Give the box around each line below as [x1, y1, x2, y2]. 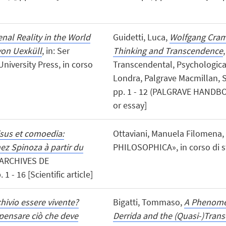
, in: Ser [41, 45, 70, 57]
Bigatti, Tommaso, [112, 196, 184, 208]
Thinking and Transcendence [112, 45, 223, 57]
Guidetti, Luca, [112, 31, 169, 43]
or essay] [112, 99, 147, 111]
